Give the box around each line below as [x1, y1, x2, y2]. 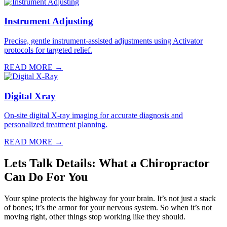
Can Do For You [4, 170, 88, 184]
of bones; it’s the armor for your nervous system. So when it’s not [4, 203, 212, 212]
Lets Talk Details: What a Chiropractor [4, 157, 210, 170]
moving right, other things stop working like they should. [4, 212, 185, 221]
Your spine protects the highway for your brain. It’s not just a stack [4, 194, 216, 203]
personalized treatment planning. [4, 120, 107, 129]
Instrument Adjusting [4, 16, 93, 27]
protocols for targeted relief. [4, 46, 92, 54]
